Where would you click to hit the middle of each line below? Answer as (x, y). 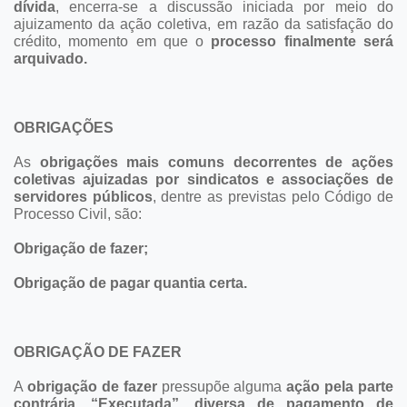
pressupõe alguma (222, 386)
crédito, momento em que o (113, 41)
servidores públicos (83, 196)
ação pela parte (340, 386)
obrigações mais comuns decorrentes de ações (217, 162)
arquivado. (50, 58)
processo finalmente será (303, 41)
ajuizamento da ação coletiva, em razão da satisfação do (203, 24)
